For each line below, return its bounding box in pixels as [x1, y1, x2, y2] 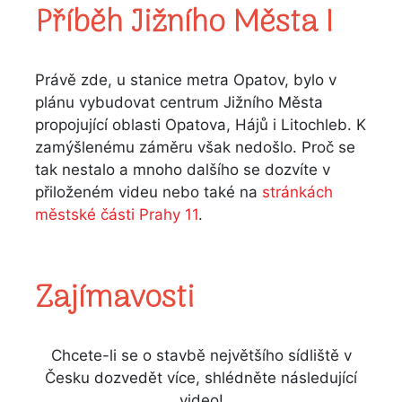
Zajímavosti [35, 273, 195, 325]
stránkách [262, 183, 333, 201]
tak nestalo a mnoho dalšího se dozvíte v [35, 161, 330, 179]
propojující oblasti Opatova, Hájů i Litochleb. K [35, 116, 366, 134]
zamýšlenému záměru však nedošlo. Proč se [35, 138, 355, 156]
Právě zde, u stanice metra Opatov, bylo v [35, 71, 336, 89]
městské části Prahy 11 [35, 205, 198, 223]
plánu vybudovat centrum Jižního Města [35, 93, 323, 111]
